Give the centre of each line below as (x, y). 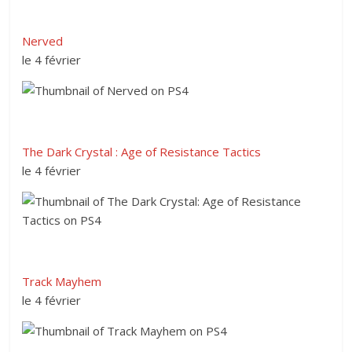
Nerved (43, 40)
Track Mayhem (62, 281)
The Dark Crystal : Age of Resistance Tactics (142, 151)
